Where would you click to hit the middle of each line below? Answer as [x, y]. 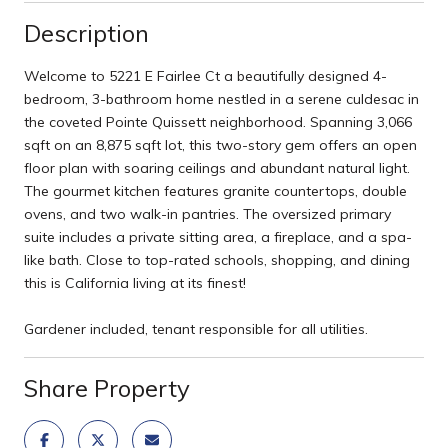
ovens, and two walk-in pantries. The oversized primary [207, 213]
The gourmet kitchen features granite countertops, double [215, 190]
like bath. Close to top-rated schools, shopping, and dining [217, 259]
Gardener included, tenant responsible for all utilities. [196, 328]
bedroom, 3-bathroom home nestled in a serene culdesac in [221, 98]
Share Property [107, 387]
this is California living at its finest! [135, 282]
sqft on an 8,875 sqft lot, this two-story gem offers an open [220, 144]
